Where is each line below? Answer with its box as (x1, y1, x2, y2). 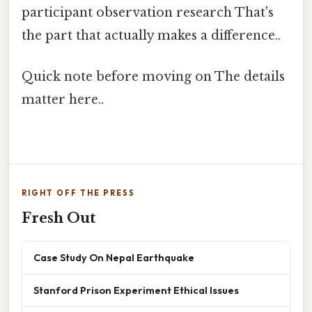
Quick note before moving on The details (22, 69, 285, 85)
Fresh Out (22, 209, 96, 226)
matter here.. (22, 92, 104, 108)
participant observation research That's (22, 5, 274, 21)
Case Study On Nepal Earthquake (33, 250, 194, 264)
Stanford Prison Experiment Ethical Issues (33, 283, 239, 297)
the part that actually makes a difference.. (22, 28, 281, 44)
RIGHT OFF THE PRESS (22, 187, 135, 198)
